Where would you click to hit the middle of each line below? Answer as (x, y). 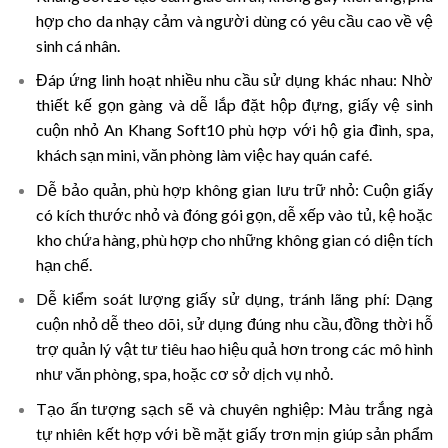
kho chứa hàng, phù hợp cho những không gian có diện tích (234, 239)
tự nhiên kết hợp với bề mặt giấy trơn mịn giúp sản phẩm (234, 433)
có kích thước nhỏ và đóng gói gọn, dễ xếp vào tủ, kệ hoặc (234, 214)
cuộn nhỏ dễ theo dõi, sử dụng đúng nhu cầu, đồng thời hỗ (234, 324)
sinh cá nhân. (77, 45)
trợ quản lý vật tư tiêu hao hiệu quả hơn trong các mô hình (234, 349)
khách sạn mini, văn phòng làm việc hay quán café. (203, 155)
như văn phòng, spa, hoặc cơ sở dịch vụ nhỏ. (184, 374)
